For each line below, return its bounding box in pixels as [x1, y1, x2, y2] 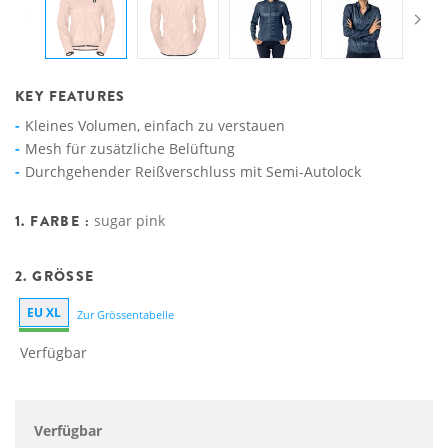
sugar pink [94, 211, 166, 230]
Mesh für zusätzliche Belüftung [25, 139, 235, 158]
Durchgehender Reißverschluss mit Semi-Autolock [25, 162, 361, 181]
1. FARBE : [15, 211, 95, 231]
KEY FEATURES [15, 86, 126, 106]
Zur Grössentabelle [77, 307, 174, 322]
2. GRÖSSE [15, 266, 86, 286]
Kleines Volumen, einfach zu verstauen [25, 116, 285, 135]
